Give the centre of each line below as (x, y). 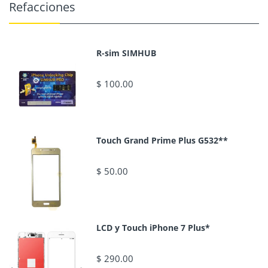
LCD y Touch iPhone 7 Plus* (153, 227)
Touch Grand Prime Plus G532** (162, 140)
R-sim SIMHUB (126, 53)
